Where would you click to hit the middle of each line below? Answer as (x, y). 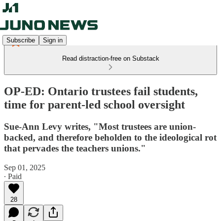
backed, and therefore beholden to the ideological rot (110, 137)
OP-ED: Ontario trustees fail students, (101, 91)
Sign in (53, 40)
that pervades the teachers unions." (75, 148)
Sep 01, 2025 (25, 167)
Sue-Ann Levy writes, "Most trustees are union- (100, 126)
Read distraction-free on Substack (110, 58)
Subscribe (21, 40)
